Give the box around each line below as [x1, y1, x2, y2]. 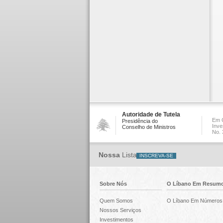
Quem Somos [99, 198, 133, 204]
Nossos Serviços [99, 207, 141, 213]
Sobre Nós [99, 181, 127, 187]
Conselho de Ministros [121, 124, 176, 130]
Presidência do [121, 118, 158, 124]
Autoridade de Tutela [121, 111, 180, 118]
